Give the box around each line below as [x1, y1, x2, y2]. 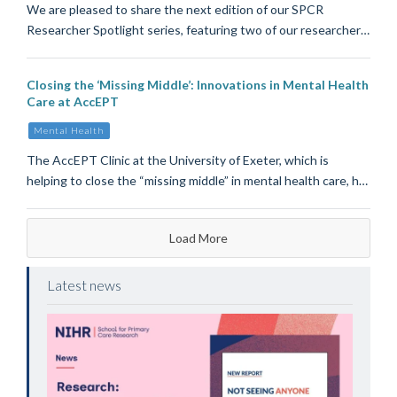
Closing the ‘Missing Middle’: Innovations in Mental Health [27, 76, 369, 92]
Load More [169, 230, 228, 245]
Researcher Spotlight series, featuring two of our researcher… [27, 21, 370, 37]
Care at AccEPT [27, 93, 119, 109]
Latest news [46, 276, 121, 293]
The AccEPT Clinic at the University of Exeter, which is [27, 152, 329, 167]
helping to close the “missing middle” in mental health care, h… [27, 172, 368, 188]
